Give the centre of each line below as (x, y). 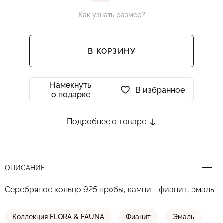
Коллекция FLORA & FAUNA (58, 217)
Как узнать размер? (111, 15)
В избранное (160, 90)
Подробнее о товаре (108, 122)
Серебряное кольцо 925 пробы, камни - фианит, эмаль (110, 189)
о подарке (70, 94)
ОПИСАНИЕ (25, 168)
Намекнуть (70, 85)
